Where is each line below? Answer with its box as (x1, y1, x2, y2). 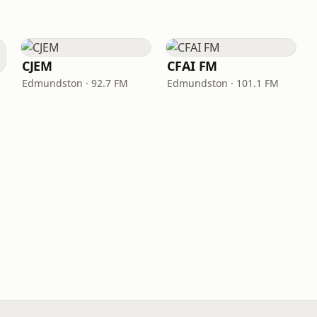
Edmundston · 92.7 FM (21, 76, 128, 90)
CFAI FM (166, 57, 218, 74)
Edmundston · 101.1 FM (166, 76, 279, 90)
